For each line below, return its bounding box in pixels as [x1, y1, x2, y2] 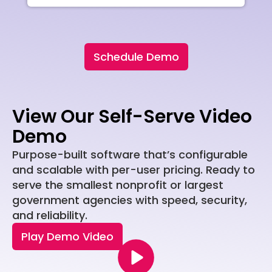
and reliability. [12, 208, 87, 223]
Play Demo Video [21, 229, 114, 245]
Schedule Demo [93, 49, 179, 65]
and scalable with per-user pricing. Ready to [12, 162, 255, 178]
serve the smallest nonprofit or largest [12, 177, 223, 193]
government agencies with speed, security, [12, 192, 247, 208]
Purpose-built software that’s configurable [12, 147, 248, 163]
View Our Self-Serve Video [12, 104, 252, 130]
